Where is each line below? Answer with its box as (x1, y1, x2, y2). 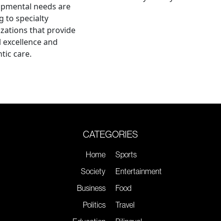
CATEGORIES (83, 128, 138, 140)
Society (81, 166, 106, 176)
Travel (115, 199, 135, 210)
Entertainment (115, 166, 162, 176)
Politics (83, 199, 106, 210)
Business (77, 183, 106, 193)
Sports (115, 149, 137, 159)
